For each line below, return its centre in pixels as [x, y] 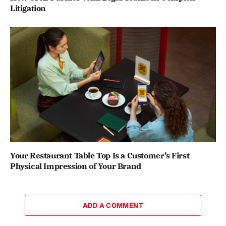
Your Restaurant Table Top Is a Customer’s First [100, 156]
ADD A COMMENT [113, 206]
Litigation [28, 8]
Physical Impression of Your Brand [76, 166]
